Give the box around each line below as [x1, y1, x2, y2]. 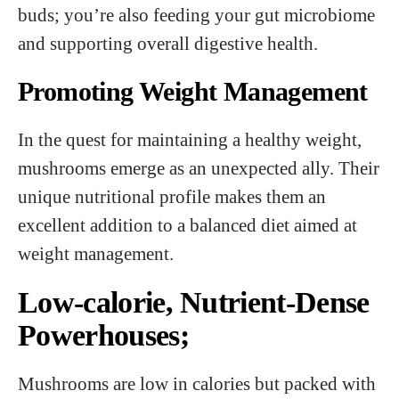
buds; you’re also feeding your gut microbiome [18, 4, 375, 25]
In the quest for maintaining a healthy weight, [18, 129, 362, 150]
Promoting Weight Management [18, 77, 368, 106]
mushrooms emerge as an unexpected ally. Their [18, 158, 379, 178]
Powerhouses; [18, 319, 189, 352]
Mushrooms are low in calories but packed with [18, 373, 376, 394]
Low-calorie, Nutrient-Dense [18, 286, 370, 319]
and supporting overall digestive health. [18, 33, 318, 53]
